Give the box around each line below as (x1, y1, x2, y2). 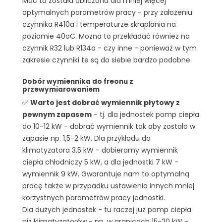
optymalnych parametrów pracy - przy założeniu (22, 7, 192, 17)
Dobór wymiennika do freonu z (22, 76, 133, 86)
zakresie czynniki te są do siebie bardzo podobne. (22, 55, 192, 65)
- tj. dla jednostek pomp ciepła (92, 109, 199, 119)
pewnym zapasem (22, 109, 92, 119)
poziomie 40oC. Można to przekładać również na (22, 31, 190, 41)
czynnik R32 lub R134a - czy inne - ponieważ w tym (22, 43, 197, 53)
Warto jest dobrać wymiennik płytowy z (30, 97, 180, 108)
